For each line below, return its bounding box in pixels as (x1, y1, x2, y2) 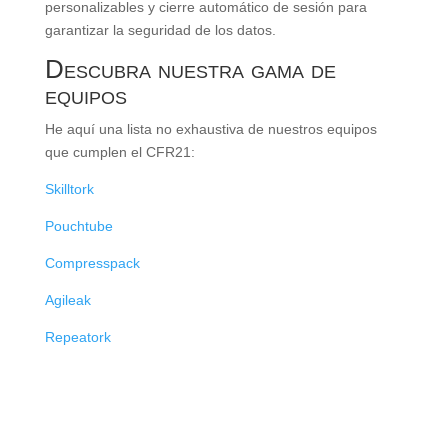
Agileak (44, 292, 91, 309)
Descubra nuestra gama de (44, 54, 336, 85)
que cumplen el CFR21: (44, 144, 195, 161)
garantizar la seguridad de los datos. (44, 22, 276, 39)
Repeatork (44, 329, 111, 346)
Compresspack (44, 255, 140, 272)
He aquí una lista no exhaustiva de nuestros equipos (44, 121, 377, 138)
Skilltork (44, 181, 94, 198)
